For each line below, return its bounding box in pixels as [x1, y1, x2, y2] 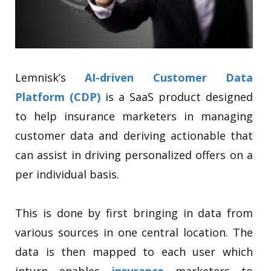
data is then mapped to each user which [15, 244, 253, 259]
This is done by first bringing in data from [15, 205, 253, 220]
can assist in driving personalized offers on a [15, 147, 253, 162]
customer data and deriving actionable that [15, 128, 253, 143]
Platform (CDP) [15, 89, 100, 104]
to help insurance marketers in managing [15, 108, 253, 123]
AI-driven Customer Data [85, 70, 253, 85]
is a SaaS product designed [100, 89, 253, 104]
